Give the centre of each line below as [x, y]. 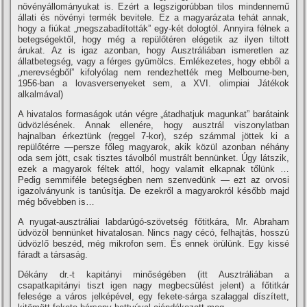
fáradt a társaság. [53, 254]
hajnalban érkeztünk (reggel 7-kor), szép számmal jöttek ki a [153, 136]
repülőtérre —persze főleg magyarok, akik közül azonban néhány [153, 147]
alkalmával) [41, 94]
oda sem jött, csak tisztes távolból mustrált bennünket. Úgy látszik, [153, 158]
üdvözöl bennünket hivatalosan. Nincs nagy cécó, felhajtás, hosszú [153, 232]
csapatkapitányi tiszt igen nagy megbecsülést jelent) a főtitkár [153, 285]
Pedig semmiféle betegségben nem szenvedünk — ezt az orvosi [153, 180]
